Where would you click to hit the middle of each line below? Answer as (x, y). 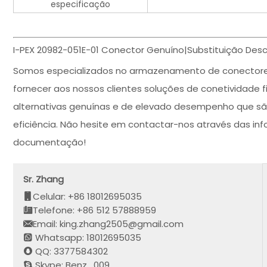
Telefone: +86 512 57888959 (95, 210)
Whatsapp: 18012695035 (87, 237)
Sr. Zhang (44, 179)
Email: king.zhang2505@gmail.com (108, 223)
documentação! (49, 142)
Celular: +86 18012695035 (88, 196)
